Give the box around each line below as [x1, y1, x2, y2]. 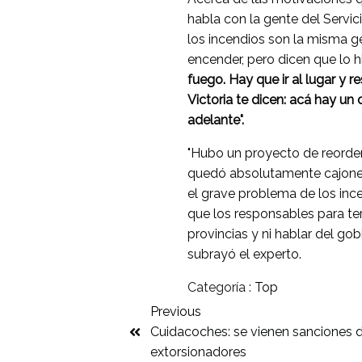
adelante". [187, 112, 244, 128]
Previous [150, 304, 201, 320]
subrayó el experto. [187, 246, 301, 263]
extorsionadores [150, 344, 246, 360]
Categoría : [187, 280, 251, 296]
